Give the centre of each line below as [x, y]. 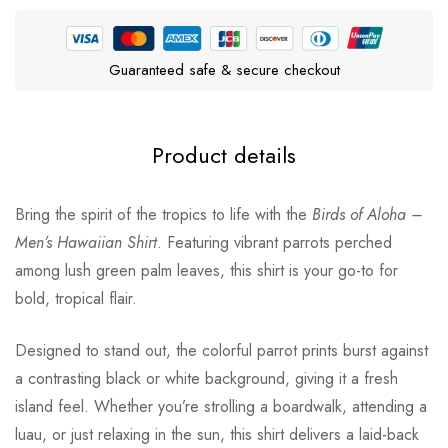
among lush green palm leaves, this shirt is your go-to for [206, 271]
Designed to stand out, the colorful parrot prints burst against [221, 351]
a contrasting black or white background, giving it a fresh [206, 379]
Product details [224, 155]
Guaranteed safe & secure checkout [224, 70]
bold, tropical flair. [76, 299]
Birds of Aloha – [367, 215]
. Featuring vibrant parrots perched [274, 243]
